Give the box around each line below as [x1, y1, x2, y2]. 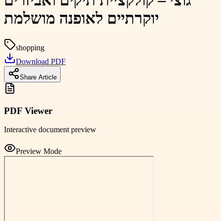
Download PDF [16, 57, 66, 66]
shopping [16, 43, 44, 52]
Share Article [20, 73, 57, 81]
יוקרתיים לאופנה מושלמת [4, 9, 159, 28]
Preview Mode [16, 147, 62, 156]
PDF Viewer [4, 105, 52, 116]
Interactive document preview [4, 125, 96, 134]
